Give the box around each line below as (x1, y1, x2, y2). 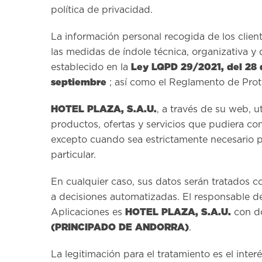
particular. (51, 150, 96, 160)
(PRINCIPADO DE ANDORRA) (51, 222, 189, 233)
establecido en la (51, 63, 131, 72)
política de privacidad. (51, 5, 153, 15)
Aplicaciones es (51, 208, 125, 217)
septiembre (51, 77, 106, 88)
